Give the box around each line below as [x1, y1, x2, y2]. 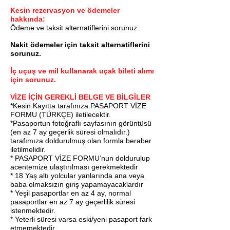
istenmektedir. [10, 206, 55, 215]
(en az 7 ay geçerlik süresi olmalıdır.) [10, 128, 130, 136]
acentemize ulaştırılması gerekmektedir [10, 163, 138, 171]
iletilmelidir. [10, 145, 46, 154]
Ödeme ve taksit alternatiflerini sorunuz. [10, 24, 139, 32]
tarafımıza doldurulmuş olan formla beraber [10, 137, 151, 145]
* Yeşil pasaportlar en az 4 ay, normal [10, 189, 131, 197]
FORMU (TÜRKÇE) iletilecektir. [10, 110, 117, 119]
